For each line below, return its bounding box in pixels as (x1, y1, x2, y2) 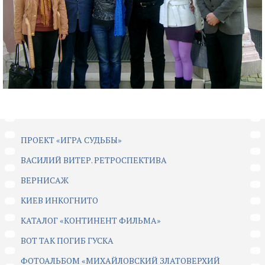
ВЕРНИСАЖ (21, 174, 69, 186)
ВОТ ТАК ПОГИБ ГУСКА (21, 235, 114, 247)
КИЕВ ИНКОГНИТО (21, 195, 98, 206)
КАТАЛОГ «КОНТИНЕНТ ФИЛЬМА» (21, 215, 161, 227)
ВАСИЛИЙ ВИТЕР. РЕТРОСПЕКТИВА (21, 154, 167, 166)
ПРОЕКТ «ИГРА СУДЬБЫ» (21, 134, 122, 146)
